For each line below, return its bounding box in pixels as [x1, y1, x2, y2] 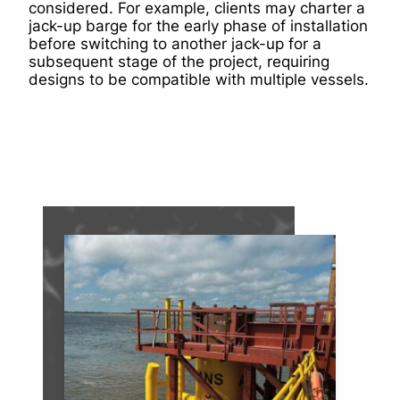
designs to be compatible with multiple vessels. [29, 71, 369, 88]
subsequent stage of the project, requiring [29, 53, 329, 71]
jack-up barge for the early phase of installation [29, 17, 368, 35]
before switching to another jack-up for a [29, 35, 321, 53]
